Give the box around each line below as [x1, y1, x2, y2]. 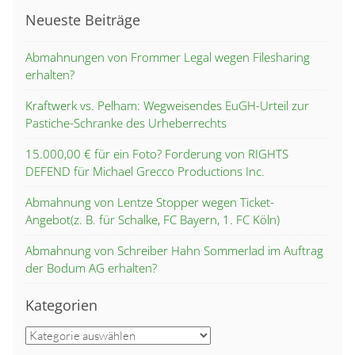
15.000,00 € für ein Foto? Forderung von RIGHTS [25, 146, 288, 162]
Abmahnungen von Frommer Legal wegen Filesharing [25, 49, 310, 66]
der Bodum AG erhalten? [25, 260, 157, 277]
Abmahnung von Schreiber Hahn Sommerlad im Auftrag [25, 242, 323, 259]
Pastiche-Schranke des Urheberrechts [25, 115, 227, 132]
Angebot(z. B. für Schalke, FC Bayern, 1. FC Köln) [25, 212, 280, 228]
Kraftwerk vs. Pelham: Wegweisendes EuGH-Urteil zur [25, 97, 309, 114]
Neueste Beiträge [25, 10, 140, 30]
